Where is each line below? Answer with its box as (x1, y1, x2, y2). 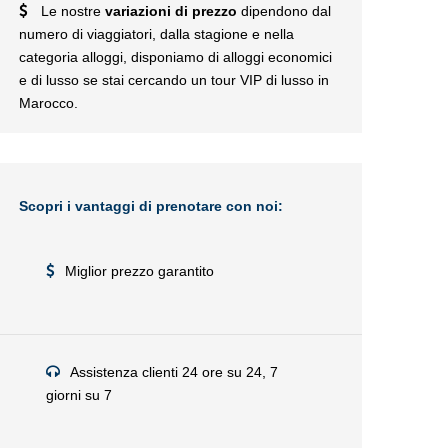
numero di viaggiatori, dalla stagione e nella (19, 26, 294, 42)
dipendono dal (237, 3, 331, 19)
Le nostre (41, 3, 105, 19)
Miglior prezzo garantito (65, 263, 214, 279)
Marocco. (19, 95, 78, 111)
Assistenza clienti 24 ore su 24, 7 (70, 364, 278, 380)
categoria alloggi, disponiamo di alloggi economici (19, 49, 332, 65)
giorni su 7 (46, 387, 112, 403)
